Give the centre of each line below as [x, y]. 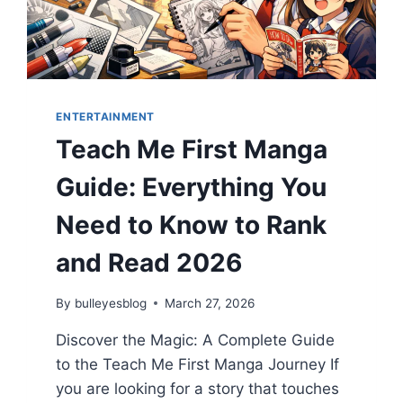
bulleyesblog [110, 303]
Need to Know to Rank [192, 224]
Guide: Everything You [192, 187]
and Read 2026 [149, 262]
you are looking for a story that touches [198, 388]
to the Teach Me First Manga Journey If [198, 364]
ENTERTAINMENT [106, 116]
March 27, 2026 [209, 303]
